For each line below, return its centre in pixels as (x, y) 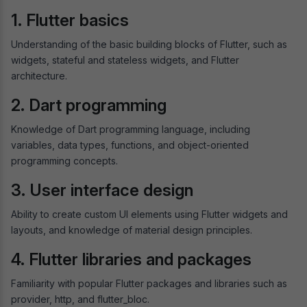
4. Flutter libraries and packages (131, 259)
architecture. (39, 75)
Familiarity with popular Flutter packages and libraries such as (149, 283)
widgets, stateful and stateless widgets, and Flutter (125, 60)
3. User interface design (102, 190)
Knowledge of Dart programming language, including (131, 129)
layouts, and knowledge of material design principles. (132, 230)
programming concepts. (64, 160)
